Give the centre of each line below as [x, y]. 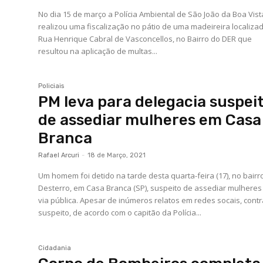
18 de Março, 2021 [117, 156]
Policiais [51, 86]
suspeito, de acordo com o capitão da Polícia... [120, 213]
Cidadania [55, 248]
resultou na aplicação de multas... [98, 51]
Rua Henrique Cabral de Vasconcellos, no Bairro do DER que [145, 38]
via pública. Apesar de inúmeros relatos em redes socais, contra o [59, 200]
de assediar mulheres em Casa [150, 120]
